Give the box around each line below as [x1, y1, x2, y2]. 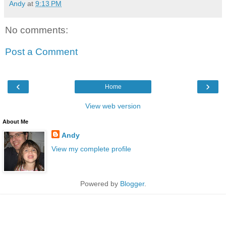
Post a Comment [5, 46, 78, 58]
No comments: [5, 24, 68, 35]
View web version [85, 101, 141, 110]
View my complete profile [51, 144, 131, 153]
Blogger [120, 179, 144, 188]
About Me [3, 118, 28, 125]
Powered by [80, 179, 120, 188]
